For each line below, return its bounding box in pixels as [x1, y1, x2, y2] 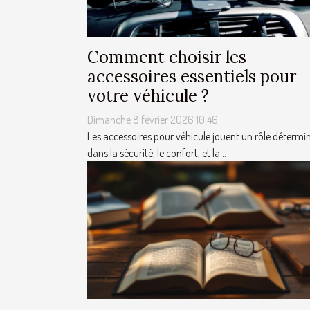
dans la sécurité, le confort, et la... [87, 146, 226, 161]
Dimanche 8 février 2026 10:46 [87, 113, 218, 127]
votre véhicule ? [87, 85, 209, 107]
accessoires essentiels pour [87, 66, 296, 88]
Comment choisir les [87, 46, 246, 69]
